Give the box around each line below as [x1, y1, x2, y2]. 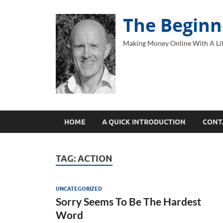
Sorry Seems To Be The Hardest [56, 195, 201, 208]
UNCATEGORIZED [56, 185, 102, 192]
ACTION [78, 153, 112, 164]
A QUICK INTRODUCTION [102, 117, 186, 126]
